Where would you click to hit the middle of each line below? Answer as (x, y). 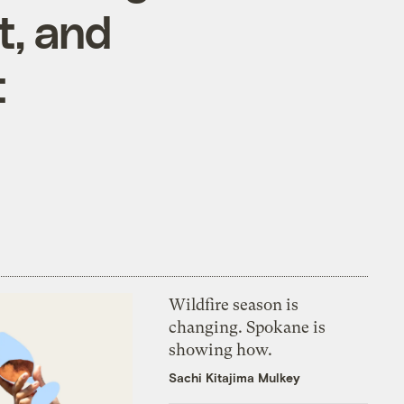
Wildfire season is (234, 304)
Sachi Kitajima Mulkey (235, 377)
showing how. (221, 349)
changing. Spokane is (248, 326)
